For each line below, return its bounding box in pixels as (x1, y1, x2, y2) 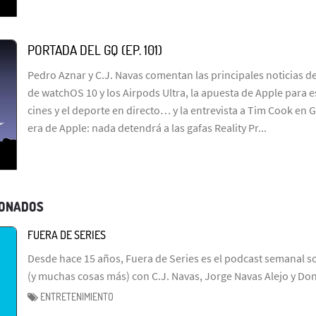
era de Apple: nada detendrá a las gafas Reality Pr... (28, 120, 267, 135)
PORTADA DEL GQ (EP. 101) (28, 40, 162, 59)
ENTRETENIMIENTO (40, 291, 114, 303)
